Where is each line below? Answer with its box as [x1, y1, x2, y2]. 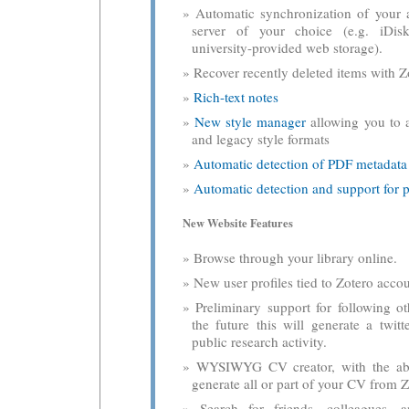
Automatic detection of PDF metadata [194, 154, 407, 173]
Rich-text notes [194, 88, 278, 107]
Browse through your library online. [194, 247, 397, 267]
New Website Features [183, 215, 293, 232]
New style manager [194, 112, 307, 131]
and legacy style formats [192, 130, 330, 149]
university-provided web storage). [192, 38, 383, 58]
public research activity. [192, 331, 327, 351]
